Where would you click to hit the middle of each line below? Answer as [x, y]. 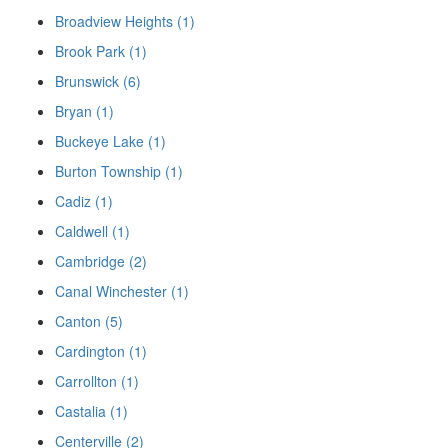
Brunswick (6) [98, 81]
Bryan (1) [84, 111]
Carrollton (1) [97, 381]
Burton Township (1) [119, 171]
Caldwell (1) [92, 231]
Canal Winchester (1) [122, 291]
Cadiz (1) [84, 201]
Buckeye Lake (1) [110, 141]
